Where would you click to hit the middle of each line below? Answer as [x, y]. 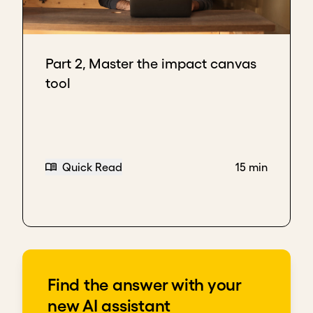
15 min [252, 167]
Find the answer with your [144, 285]
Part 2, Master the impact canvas [151, 64]
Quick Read [92, 167]
